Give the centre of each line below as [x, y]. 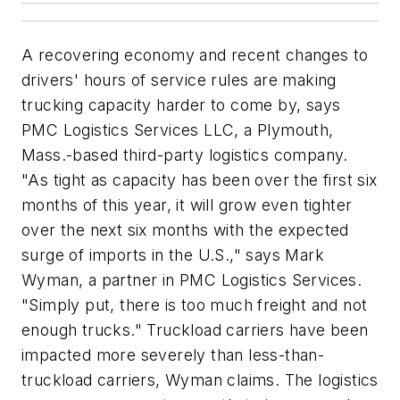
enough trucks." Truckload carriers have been [195, 330]
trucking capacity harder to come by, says [181, 105]
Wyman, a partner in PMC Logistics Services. [192, 280]
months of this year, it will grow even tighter [187, 205]
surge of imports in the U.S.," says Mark [173, 255]
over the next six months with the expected [185, 230]
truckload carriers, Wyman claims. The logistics [200, 380]
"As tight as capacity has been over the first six [200, 180]
